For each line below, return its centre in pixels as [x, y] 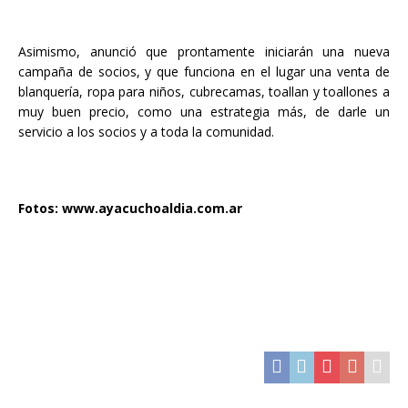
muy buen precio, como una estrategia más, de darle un [204, 111]
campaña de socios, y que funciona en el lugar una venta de [204, 71]
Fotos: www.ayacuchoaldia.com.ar [130, 208]
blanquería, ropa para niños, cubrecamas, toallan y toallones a [204, 91]
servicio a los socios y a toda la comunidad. [146, 131]
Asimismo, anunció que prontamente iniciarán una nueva [204, 51]
